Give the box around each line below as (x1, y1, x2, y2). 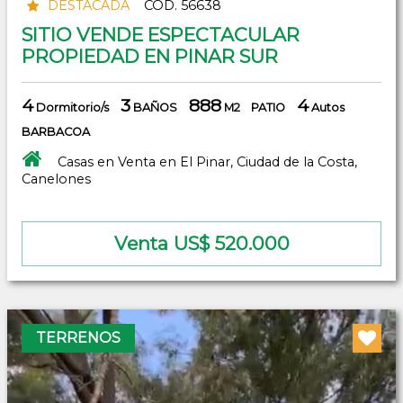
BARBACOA (22, 124, 90, 139)
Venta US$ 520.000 (113, 231, 290, 255)
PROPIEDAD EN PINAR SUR (22, 44, 278, 67)
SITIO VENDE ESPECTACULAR (22, 22, 300, 46)
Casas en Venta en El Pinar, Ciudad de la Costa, (58, 153, 357, 170)
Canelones (22, 170, 91, 187)
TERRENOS (36, 328, 121, 346)
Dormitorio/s (33, 100, 109, 114)
